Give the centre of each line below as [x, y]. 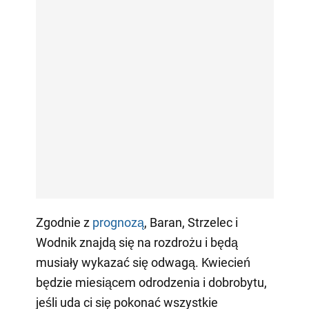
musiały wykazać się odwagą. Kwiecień [143, 262]
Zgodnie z [64, 222]
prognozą [118, 222]
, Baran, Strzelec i [191, 222]
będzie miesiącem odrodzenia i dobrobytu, [151, 282]
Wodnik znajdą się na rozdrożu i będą [137, 242]
